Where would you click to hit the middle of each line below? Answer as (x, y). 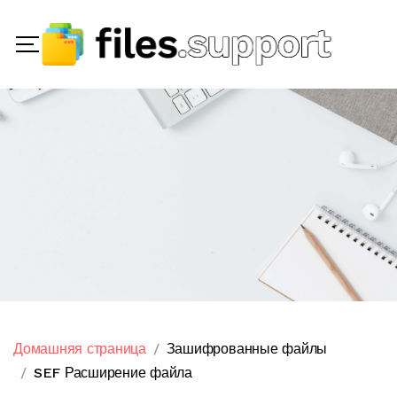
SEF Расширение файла (113, 373)
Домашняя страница (80, 349)
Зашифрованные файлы (247, 349)
